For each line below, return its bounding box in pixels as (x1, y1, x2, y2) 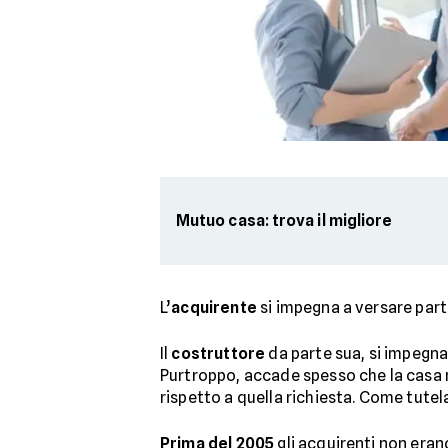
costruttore (171, 344, 266, 363)
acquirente (171, 298, 257, 317)
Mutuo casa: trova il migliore (176, 211, 393, 230)
